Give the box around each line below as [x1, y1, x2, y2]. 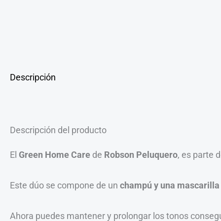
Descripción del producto [10, 125, 107, 135]
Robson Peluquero [102, 149, 178, 160]
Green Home [19, 149, 69, 160]
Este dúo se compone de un [10, 180, 120, 190]
